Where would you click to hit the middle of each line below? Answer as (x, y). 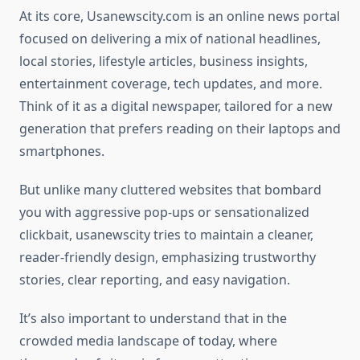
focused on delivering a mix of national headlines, (170, 39)
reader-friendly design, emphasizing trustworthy (168, 258)
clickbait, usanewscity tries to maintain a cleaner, (166, 235)
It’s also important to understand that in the (153, 319)
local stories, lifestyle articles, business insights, (164, 61)
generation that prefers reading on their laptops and (180, 129)
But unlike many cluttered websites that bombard (170, 190)
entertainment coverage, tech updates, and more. (171, 84)
